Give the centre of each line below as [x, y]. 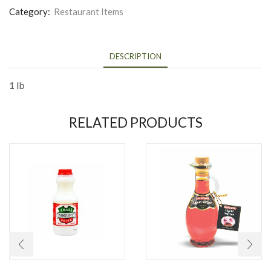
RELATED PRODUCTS [135, 123]
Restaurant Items [89, 12]
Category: [31, 12]
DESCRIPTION [135, 57]
